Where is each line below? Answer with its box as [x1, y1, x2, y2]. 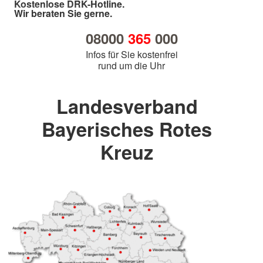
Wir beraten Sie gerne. [14, 6, 112, 21]
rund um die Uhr [98, 59, 165, 73]
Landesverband [56, 92, 198, 120]
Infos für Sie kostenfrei [85, 48, 178, 62]
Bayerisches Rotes [42, 115, 212, 143]
